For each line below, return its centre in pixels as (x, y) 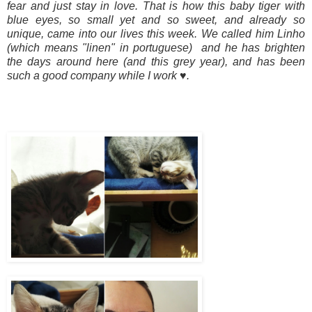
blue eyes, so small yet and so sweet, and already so (156, 19)
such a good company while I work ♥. (98, 75)
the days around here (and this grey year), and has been (156, 61)
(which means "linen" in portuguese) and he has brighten (156, 47)
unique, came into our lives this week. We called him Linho (156, 33)
